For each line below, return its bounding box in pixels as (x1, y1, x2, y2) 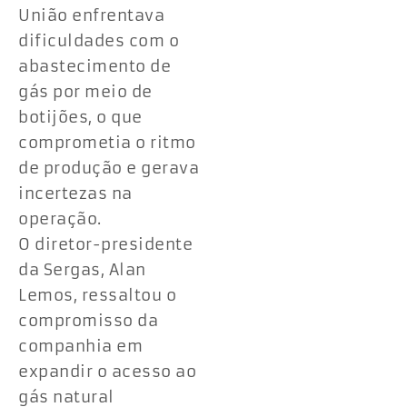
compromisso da (18, 311, 158, 332)
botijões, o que (18, 107, 143, 128)
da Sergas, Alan (18, 260, 146, 281)
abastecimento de (18, 56, 171, 77)
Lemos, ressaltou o (18, 285, 176, 306)
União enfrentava (18, 5, 164, 26)
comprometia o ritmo (18, 133, 196, 154)
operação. (18, 209, 102, 230)
